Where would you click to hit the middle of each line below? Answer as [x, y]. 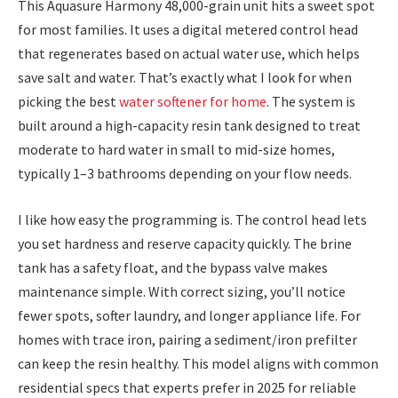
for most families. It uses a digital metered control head [188, 30]
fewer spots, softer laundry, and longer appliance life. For [189, 315]
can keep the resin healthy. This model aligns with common [198, 363]
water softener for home [193, 102]
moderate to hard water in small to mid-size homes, [176, 150]
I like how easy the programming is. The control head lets [192, 219]
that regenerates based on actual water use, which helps [189, 54]
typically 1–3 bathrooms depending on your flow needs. [185, 174]
